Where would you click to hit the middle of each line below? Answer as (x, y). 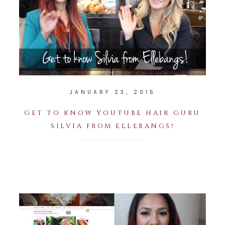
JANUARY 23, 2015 (113, 92)
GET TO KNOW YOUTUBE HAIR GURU (113, 113)
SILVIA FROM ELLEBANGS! (113, 126)
